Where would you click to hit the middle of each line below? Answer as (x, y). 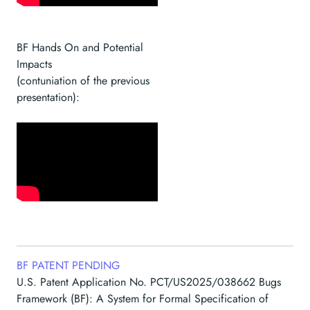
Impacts (34, 64)
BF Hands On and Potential (80, 47)
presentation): (48, 97)
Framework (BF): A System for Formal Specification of (143, 299)
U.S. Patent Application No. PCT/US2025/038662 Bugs (149, 282)
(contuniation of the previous (83, 80)
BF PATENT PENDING (68, 266)
